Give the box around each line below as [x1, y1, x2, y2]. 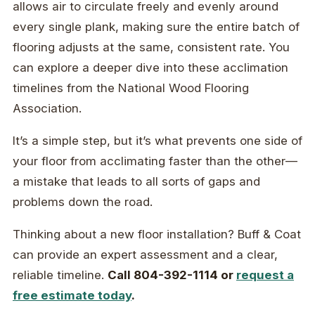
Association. [13, 101, 82, 116]
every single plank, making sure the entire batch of [13, 20, 300, 34]
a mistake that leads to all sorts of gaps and [13, 174, 260, 189]
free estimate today [13, 288, 131, 303]
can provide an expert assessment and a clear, [13, 247, 278, 262]
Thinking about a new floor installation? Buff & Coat [13, 227, 301, 242]
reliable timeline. [13, 268, 108, 283]
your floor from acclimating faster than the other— [13, 154, 297, 169]
